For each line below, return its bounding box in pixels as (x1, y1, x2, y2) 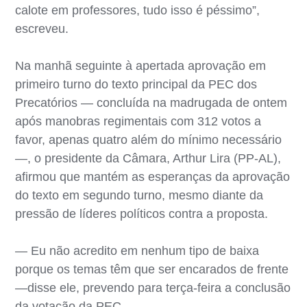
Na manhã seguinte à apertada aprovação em (15, 58, 267, 73)
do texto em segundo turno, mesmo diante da (15, 188, 264, 202)
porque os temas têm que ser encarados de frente (15, 262, 289, 276)
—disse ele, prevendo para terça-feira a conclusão (15, 280, 291, 295)
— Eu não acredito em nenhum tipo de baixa (15, 243, 260, 258)
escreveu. (15, 21, 69, 36)
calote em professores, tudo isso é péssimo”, (15, 3, 260, 17)
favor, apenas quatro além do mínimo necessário (15, 132, 282, 147)
